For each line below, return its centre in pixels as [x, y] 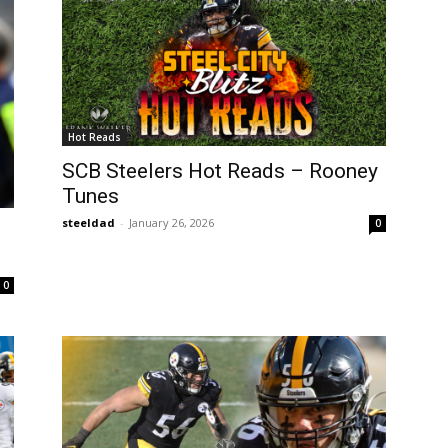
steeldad [88, 222]
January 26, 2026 [171, 222]
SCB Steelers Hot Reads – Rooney [220, 171]
